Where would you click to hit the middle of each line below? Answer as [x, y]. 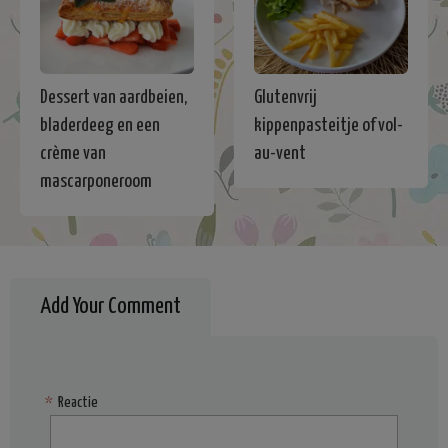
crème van [73, 153]
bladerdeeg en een [100, 125]
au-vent [280, 153]
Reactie [78, 402]
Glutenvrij [285, 97]
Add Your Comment [110, 306]
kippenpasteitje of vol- [328, 125]
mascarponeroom [96, 181]
